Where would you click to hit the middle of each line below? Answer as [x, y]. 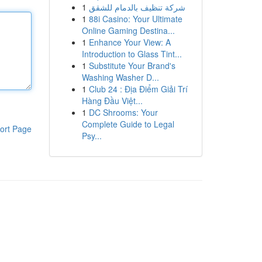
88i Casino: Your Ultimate [135, 19]
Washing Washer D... [120, 77]
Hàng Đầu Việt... [112, 101]
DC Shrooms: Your [123, 112]
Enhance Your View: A [130, 42]
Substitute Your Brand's [132, 65]
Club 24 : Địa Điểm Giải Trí [138, 89]
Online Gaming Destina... [128, 30]
